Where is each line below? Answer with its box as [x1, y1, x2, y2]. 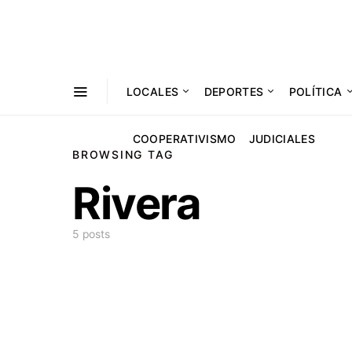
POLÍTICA [288, 84, 343, 98]
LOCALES [126, 84, 179, 98]
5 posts [72, 227, 110, 240]
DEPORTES [203, 84, 264, 98]
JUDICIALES [248, 131, 316, 145]
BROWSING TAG [72, 148, 174, 161]
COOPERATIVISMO [132, 131, 236, 145]
